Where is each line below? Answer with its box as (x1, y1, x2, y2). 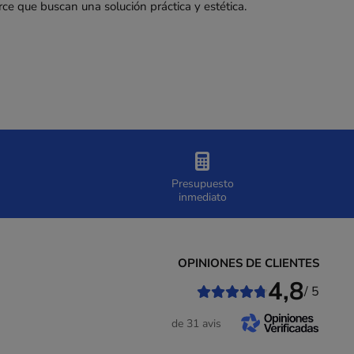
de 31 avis (171, 315, 221, 331)
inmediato (178, 190, 227, 205)
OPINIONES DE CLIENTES (178, 255, 319, 272)
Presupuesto (171, 176, 234, 192)
